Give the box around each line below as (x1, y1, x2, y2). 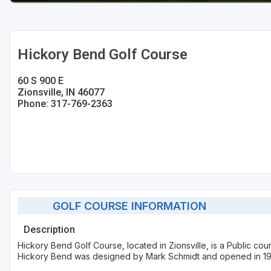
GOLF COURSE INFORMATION (43, 199, 206, 212)
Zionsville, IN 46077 (18, 87, 105, 99)
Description (24, 224, 75, 236)
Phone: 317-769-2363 (18, 98, 113, 110)
